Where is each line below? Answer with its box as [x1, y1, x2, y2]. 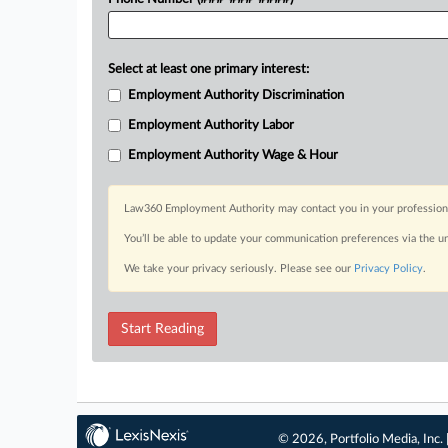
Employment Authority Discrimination [128, 89, 344, 102]
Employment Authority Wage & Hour [128, 149, 338, 162]
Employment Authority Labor [128, 119, 294, 132]
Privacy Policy [354, 263, 423, 274]
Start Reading [121, 322, 204, 336]
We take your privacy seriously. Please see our [124, 263, 354, 274]
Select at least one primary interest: [108, 63, 309, 76]
